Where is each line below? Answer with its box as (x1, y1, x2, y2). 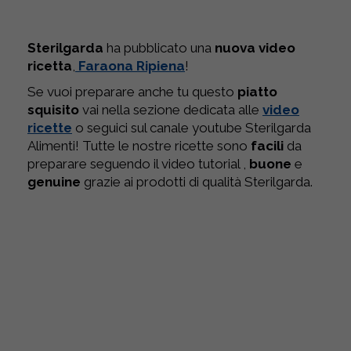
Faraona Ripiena (78, 57, 185, 74)
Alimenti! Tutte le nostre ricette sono (27, 137, 251, 154)
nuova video (215, 39, 295, 56)
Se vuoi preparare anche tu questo (27, 83, 237, 100)
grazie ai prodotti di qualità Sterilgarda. (81, 173, 313, 190)
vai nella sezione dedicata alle (79, 101, 262, 118)
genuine (27, 173, 81, 190)
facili (251, 137, 284, 154)
